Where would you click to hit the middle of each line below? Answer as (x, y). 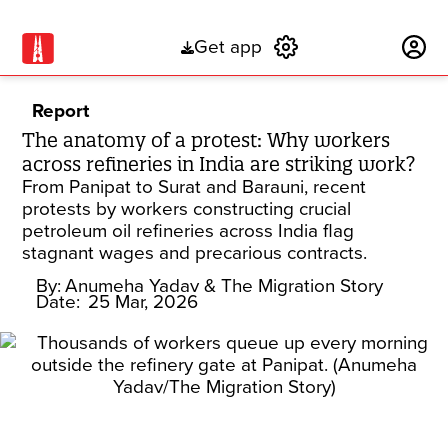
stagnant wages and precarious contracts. (195, 253)
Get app (227, 47)
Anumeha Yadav (132, 286)
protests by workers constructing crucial (187, 209)
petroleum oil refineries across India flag (188, 231)
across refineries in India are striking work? (219, 164)
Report (61, 111)
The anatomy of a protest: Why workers (206, 140)
